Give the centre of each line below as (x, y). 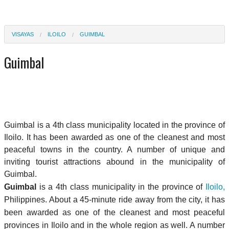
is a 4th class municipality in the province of (121, 187)
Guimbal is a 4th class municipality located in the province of (114, 125)
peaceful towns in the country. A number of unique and (114, 149)
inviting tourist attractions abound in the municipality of (114, 162)
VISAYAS (23, 34)
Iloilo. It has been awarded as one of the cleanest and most (114, 137)
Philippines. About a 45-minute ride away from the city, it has (114, 199)
